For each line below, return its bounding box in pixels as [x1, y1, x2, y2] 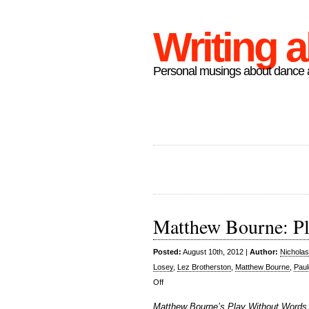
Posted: [153, 248, 181, 256]
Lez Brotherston [177, 263, 231, 271]
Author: [250, 248, 278, 256]
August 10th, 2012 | [181, 248, 250, 256]
